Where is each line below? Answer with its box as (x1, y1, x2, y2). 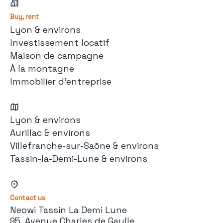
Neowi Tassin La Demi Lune (10, 204, 127, 216)
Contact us (10, 194, 45, 202)
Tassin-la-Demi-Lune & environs (10, 153, 147, 164)
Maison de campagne (10, 50, 104, 61)
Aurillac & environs (10, 127, 90, 138)
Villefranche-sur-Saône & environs (10, 140, 159, 151)
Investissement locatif (10, 37, 110, 48)
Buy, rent (10, 12, 39, 21)
